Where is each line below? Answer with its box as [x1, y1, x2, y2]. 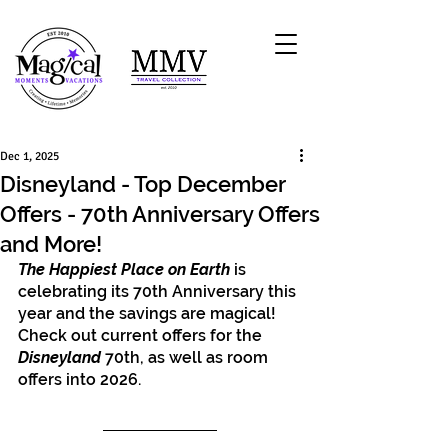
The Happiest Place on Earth [18, 260, 230, 279]
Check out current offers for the [18, 326, 266, 345]
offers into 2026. [18, 370, 145, 389]
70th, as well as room [101, 348, 272, 367]
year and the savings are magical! [18, 304, 280, 323]
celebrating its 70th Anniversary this [18, 282, 300, 301]
